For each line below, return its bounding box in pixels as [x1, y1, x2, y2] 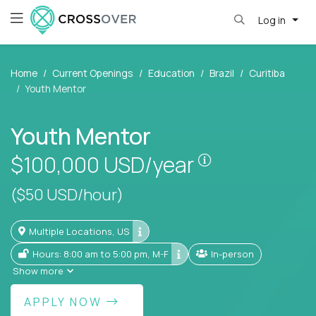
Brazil [209, 66, 234, 80]
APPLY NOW [24, 294, 107, 310]
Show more [13, 265, 63, 278]
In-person [213, 247, 254, 260]
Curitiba [249, 66, 285, 80]
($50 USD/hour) [11, 184, 123, 206]
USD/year [104, 150, 198, 180]
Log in [257, 13, 288, 27]
